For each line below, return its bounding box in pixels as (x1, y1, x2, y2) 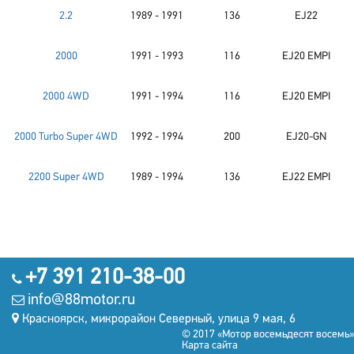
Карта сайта (182, 340, 238, 352)
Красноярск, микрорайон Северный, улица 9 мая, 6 (22, 313, 296, 326)
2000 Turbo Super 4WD (14, 131, 118, 143)
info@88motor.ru (28, 292, 135, 308)
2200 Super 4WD (28, 171, 104, 183)
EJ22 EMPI (282, 171, 330, 183)
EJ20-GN (286, 131, 326, 143)
